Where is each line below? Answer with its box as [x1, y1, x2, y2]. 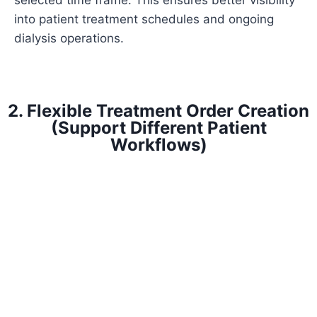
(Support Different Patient [50, 117, 267, 139]
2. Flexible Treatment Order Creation [8, 100, 309, 122]
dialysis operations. [14, 31, 124, 46]
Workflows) [110, 134, 207, 156]
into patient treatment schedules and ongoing [14, 12, 274, 27]
